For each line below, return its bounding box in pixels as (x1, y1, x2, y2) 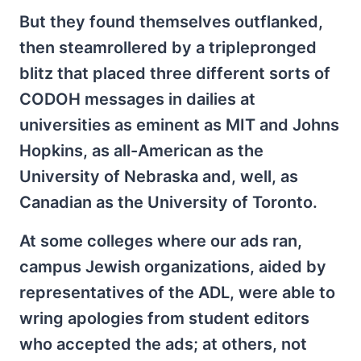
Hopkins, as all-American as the (19, 141, 263, 160)
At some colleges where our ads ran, (19, 231, 302, 251)
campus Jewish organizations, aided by (19, 257, 326, 276)
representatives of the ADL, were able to (19, 283, 335, 302)
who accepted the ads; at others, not (19, 334, 307, 354)
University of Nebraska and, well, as (19, 167, 298, 186)
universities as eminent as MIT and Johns (19, 115, 339, 135)
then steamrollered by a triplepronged (19, 38, 317, 57)
